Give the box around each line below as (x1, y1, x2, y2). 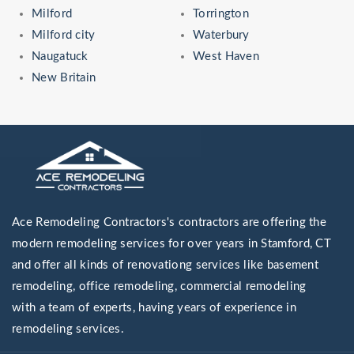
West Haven (193, 51, 259, 63)
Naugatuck (32, 51, 88, 63)
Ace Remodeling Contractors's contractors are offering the (12, 217, 327, 229)
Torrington (193, 8, 249, 21)
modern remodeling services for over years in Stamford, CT (12, 238, 332, 250)
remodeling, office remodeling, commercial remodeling (12, 281, 307, 293)
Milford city (32, 29, 96, 42)
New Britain (32, 72, 96, 85)
